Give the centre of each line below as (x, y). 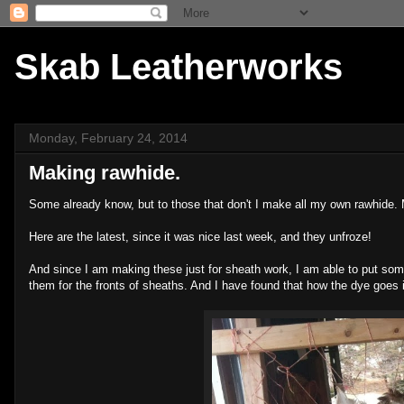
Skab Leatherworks (179, 67)
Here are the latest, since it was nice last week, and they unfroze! (200, 237)
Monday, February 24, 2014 (108, 138)
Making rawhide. (105, 173)
